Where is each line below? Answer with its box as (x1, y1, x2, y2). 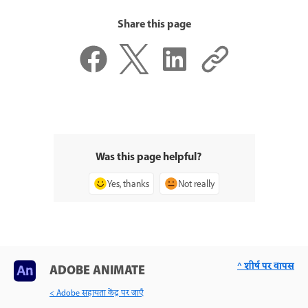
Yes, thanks (107, 177, 149, 190)
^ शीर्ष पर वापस (237, 258, 294, 274)
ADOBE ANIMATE (49, 260, 145, 282)
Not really (178, 177, 214, 190)
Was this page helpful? (96, 148, 201, 166)
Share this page (117, 16, 191, 34)
